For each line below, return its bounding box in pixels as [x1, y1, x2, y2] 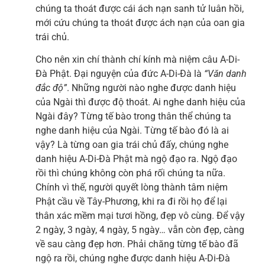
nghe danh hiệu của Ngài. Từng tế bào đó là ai [35, 125, 229, 137]
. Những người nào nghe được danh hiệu [67, 82, 236, 94]
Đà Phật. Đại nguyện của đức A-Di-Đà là [35, 68, 204, 80]
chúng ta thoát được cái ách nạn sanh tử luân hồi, [35, 2, 244, 14]
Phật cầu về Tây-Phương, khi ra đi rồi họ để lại [35, 196, 227, 208]
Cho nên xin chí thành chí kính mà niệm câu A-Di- [35, 54, 240, 66]
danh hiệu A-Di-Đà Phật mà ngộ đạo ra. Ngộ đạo [35, 153, 237, 165]
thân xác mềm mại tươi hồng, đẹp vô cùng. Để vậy [35, 210, 245, 222]
